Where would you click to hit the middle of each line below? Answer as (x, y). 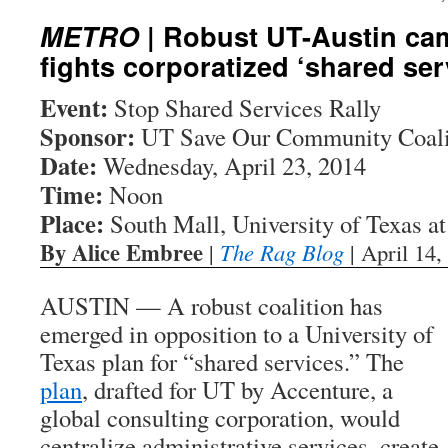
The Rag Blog (282, 252)
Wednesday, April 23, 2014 (231, 165)
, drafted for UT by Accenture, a (237, 389)
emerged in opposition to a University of (236, 333)
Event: (77, 107)
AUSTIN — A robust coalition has (211, 305)
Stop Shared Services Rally (247, 107)
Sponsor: (87, 136)
